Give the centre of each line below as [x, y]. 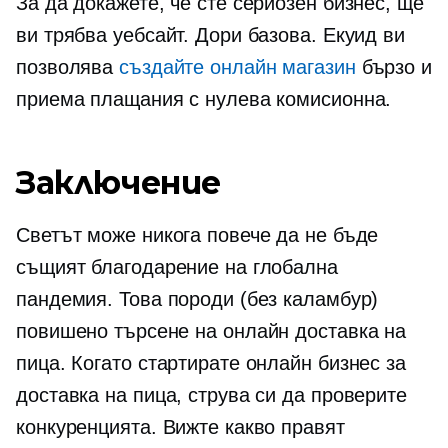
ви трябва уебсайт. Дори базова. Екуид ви [210, 35]
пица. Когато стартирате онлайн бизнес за [211, 363]
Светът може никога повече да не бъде [197, 235]
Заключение [118, 182]
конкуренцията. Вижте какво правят [180, 427]
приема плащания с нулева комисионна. [204, 99]
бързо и [393, 67]
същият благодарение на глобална [177, 267]
